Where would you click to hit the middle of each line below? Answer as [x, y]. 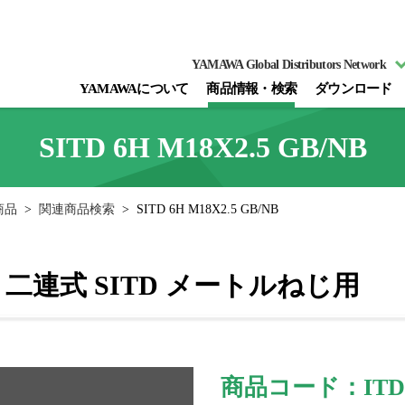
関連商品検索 [77, 209]
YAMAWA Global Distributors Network [288, 64]
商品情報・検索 [251, 89]
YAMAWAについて [134, 89]
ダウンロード [353, 89]
